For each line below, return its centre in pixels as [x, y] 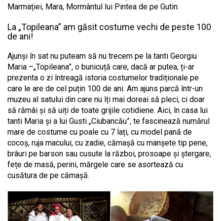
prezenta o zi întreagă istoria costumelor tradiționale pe [103, 78]
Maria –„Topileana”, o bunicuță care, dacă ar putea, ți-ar [101, 67]
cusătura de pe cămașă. [48, 176]
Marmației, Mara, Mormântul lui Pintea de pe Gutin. [93, 7]
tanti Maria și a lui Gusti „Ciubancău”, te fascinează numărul [109, 121]
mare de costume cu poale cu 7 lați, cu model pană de [100, 132]
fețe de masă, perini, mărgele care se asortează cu [95, 165]
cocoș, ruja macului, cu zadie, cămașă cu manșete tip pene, [108, 143]
